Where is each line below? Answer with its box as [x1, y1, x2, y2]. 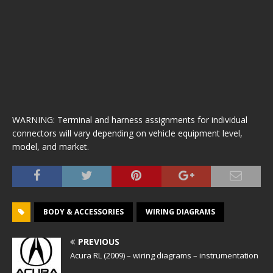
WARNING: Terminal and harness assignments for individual [12, 114, 247, 126]
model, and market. [12, 141, 89, 152]
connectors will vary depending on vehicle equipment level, [12, 127, 243, 139]
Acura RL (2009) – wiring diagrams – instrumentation [70, 250, 258, 261]
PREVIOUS [78, 236, 119, 247]
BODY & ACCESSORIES [43, 207, 124, 217]
